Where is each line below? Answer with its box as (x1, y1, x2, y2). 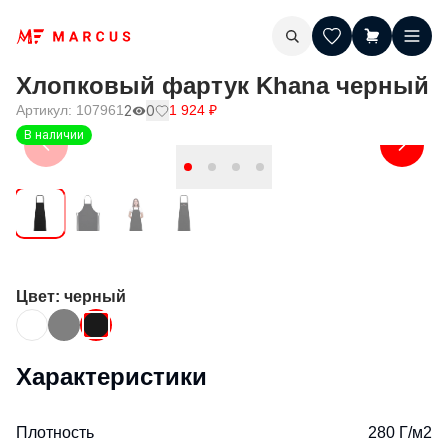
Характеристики (16, 363, 207, 390)
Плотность (16, 424, 94, 441)
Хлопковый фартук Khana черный (16, 72, 429, 99)
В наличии (24, 127, 84, 142)
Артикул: (16, 102, 76, 118)
